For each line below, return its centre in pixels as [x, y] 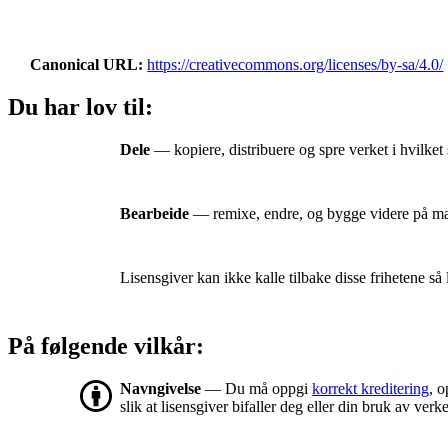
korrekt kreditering [370, 389]
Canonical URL [84, 64]
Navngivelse [160, 389]
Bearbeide [154, 214]
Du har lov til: [80, 107]
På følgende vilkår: [106, 346]
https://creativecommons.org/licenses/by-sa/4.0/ [295, 64]
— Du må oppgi [256, 389]
